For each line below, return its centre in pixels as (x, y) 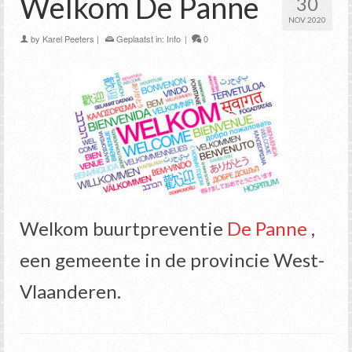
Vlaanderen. (70, 291)
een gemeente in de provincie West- (172, 260)
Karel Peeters (68, 39)
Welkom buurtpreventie (123, 229)
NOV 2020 (307, 20)
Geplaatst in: (140, 39)
